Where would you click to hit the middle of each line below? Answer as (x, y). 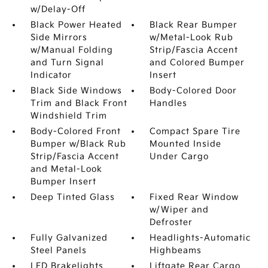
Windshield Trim (68, 116)
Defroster (171, 222)
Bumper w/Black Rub (78, 144)
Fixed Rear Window (194, 197)
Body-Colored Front (75, 131)
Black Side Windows (76, 91)
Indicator (51, 75)
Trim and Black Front (79, 103)
